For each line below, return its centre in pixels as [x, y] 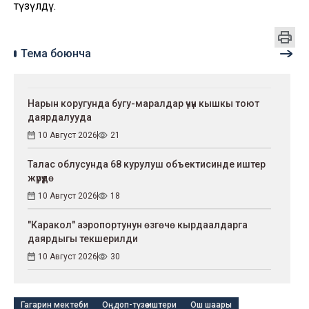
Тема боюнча [56, 53]
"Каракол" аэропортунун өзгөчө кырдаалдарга [138, 225]
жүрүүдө [41, 178]
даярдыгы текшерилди [83, 238]
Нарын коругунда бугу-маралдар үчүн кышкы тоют [143, 103]
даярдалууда [60, 117]
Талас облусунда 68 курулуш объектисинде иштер [147, 164]
